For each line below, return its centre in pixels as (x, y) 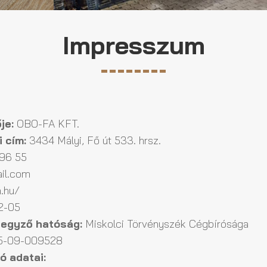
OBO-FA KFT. (46, 123)
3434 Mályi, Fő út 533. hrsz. (94, 140)
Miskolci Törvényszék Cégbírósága (165, 223)
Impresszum (133, 45)
